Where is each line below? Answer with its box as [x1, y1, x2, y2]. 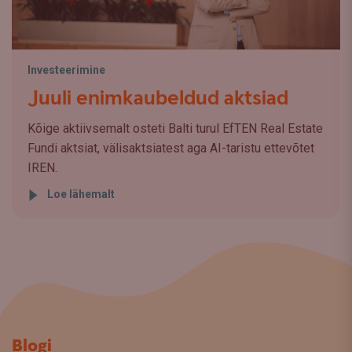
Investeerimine [27, 64, 105, 76]
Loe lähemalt [47, 188, 115, 200]
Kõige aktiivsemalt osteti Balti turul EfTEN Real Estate [27, 121, 323, 136]
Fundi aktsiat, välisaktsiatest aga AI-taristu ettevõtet [27, 141, 314, 156]
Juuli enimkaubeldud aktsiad [27, 85, 288, 112]
